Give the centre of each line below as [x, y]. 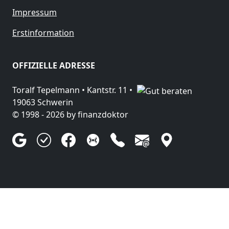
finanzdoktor [103, 115]
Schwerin [55, 102]
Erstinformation [43, 33]
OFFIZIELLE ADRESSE [54, 66]
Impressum [35, 13]
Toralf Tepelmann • [50, 90]
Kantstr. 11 [107, 90]
